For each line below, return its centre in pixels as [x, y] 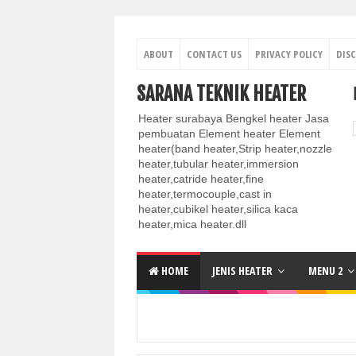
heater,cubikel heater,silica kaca [218, 209]
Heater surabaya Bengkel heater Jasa [234, 118]
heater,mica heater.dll [192, 224]
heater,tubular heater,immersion [219, 164]
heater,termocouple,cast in [205, 194]
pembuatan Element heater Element [229, 133]
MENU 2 [325, 271]
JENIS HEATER [242, 271]
